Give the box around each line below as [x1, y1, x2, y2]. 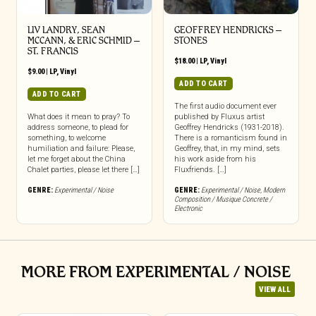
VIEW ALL [259, 284, 291, 294]
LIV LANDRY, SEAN [27, 24, 105, 35]
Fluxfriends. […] [174, 164, 226, 174]
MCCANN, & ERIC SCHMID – [27, 35, 140, 46]
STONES [174, 35, 207, 46]
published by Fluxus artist [174, 111, 265, 121]
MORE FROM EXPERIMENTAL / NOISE [21, 262, 291, 281]
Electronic [174, 203, 202, 213]
